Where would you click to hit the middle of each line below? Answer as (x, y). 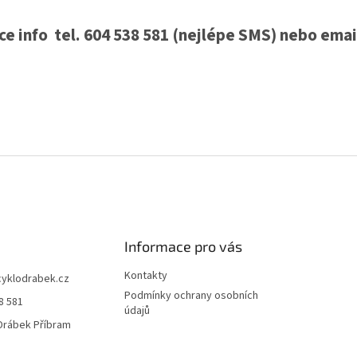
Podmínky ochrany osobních (191, 295)
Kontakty (145, 275)
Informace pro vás (183, 246)
